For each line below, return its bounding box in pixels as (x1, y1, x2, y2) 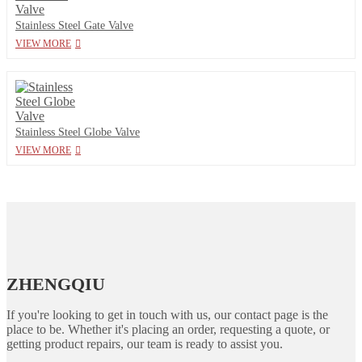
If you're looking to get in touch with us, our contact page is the (6, 308, 328, 322)
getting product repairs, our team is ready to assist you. (6, 337, 283, 351)
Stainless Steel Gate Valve (15, 19, 133, 32)
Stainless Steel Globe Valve (15, 125, 140, 138)
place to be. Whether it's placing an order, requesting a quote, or (6, 322, 330, 337)
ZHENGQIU (6, 274, 105, 295)
